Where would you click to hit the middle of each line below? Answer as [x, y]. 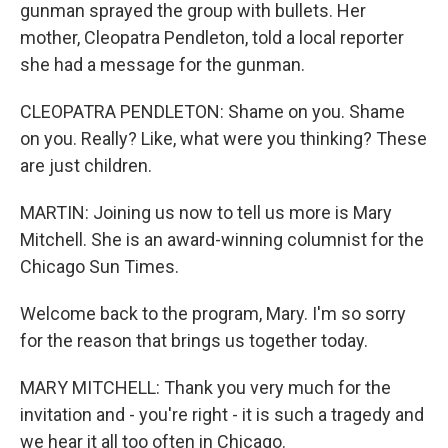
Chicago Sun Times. [99, 267]
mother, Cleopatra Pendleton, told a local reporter [212, 38]
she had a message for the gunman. [162, 65]
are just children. [86, 166]
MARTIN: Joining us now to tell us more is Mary [206, 213]
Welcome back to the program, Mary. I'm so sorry [213, 314]
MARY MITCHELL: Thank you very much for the [205, 388]
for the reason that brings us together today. [194, 341]
